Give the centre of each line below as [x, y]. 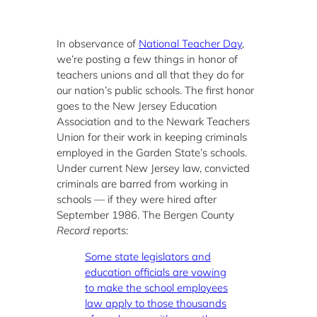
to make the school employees [156, 288]
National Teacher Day [190, 44]
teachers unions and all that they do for [150, 75]
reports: [109, 231]
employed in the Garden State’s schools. [152, 153]
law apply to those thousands [156, 303]
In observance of [98, 44]
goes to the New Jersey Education [137, 106]
